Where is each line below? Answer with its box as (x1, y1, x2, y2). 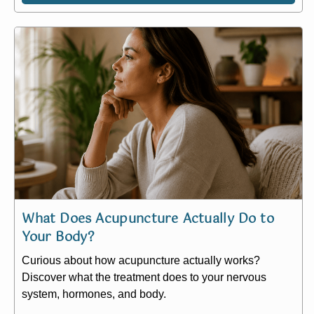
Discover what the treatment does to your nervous (22, 271, 267, 284)
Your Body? (22, 227, 95, 249)
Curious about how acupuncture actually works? (22, 254, 261, 267)
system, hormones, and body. (22, 288, 167, 301)
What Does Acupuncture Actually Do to (22, 209, 274, 231)
